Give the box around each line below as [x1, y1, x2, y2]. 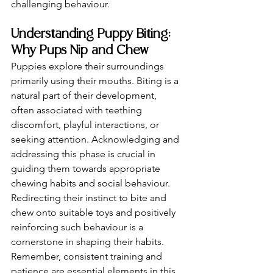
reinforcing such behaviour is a [11, 221, 146, 233]
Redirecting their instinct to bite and [11, 192, 169, 204]
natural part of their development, [11, 90, 159, 101]
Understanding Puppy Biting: [11, 29, 174, 40]
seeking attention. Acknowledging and [11, 133, 182, 145]
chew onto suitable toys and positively [11, 207, 178, 218]
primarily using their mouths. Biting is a [11, 75, 181, 87]
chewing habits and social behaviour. [11, 177, 172, 189]
